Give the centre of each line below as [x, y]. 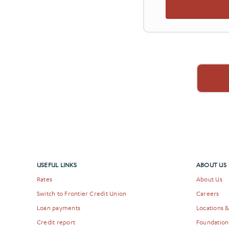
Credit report [56, 222]
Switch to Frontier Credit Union [82, 193]
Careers [208, 193]
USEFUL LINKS [56, 164]
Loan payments [59, 207]
